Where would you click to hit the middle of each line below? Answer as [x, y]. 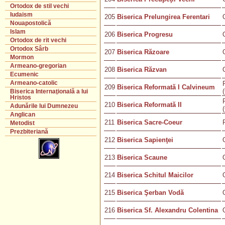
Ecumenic [24, 74]
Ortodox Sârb [29, 49]
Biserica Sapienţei [145, 140]
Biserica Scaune [142, 157]
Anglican [23, 115]
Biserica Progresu [145, 34]
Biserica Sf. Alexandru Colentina [167, 210]
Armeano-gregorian [38, 66]
